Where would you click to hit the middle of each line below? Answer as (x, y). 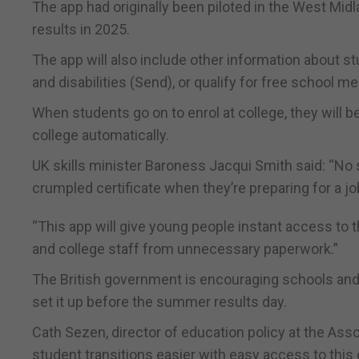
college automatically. (101, 135)
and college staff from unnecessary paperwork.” (185, 249)
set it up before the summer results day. (159, 302)
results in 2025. (81, 30)
